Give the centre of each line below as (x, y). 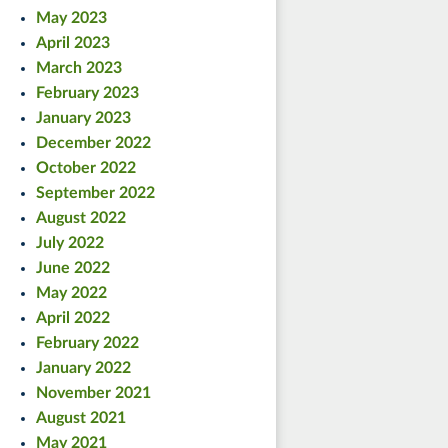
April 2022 (73, 317)
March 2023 (79, 67)
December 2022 (93, 142)
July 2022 (70, 242)
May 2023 (71, 17)
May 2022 (71, 292)
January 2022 (83, 367)
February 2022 (87, 342)
